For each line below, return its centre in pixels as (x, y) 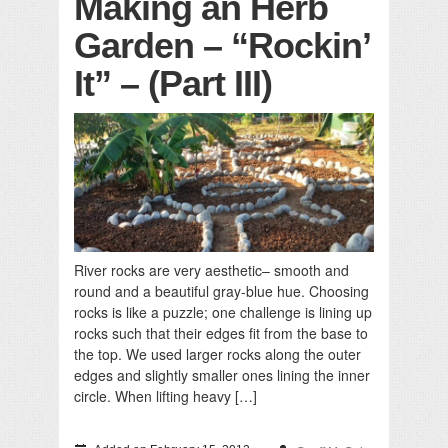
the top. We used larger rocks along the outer (217, 353)
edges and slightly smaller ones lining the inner (222, 374)
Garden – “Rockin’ (221, 46)
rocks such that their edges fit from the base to (221, 332)
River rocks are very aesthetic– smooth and (211, 269)
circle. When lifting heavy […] (165, 395)
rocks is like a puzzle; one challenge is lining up (223, 311)
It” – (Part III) (173, 84)
